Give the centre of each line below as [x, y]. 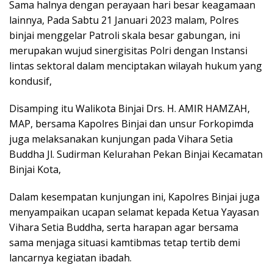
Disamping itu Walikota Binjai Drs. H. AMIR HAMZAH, [129, 108]
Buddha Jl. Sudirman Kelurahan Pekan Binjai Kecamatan [136, 154]
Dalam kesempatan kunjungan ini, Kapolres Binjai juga [134, 197]
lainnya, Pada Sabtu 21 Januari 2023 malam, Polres [124, 20]
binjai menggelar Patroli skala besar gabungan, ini [125, 35]
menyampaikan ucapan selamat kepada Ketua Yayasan [134, 212]
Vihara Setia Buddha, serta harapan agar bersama [124, 227]
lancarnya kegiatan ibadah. [70, 257]
